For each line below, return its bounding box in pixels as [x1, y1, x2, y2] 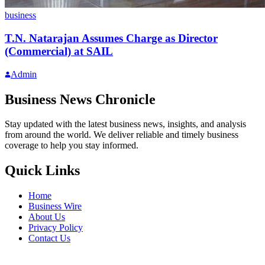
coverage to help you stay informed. [5, 140, 138, 151]
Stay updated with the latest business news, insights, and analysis [5, 119, 246, 130]
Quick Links [5, 163, 80, 179]
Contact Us [28, 233, 70, 244]
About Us [28, 212, 65, 222]
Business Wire [28, 201, 82, 212]
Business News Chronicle [5, 91, 156, 107]
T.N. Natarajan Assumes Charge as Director [5, 31, 218, 44]
